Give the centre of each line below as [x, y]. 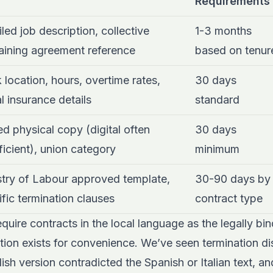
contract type [229, 199]
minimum [217, 149]
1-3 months [223, 31]
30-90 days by [233, 179]
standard [217, 100]
